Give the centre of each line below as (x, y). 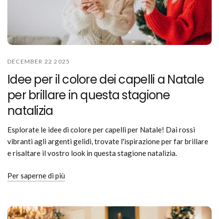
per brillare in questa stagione (89, 95)
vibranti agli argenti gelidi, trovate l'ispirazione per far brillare (108, 141)
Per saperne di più (36, 175)
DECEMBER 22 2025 (39, 61)
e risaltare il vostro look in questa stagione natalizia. (92, 153)
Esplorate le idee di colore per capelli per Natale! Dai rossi (101, 129)
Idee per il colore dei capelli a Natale (106, 79)
